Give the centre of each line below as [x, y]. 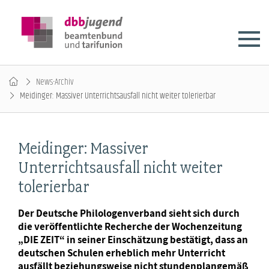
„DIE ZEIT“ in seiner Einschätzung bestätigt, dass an [133, 240]
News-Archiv [55, 82]
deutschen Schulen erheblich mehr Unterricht [122, 253]
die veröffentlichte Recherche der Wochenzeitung [130, 226]
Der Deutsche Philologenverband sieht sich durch [129, 213]
